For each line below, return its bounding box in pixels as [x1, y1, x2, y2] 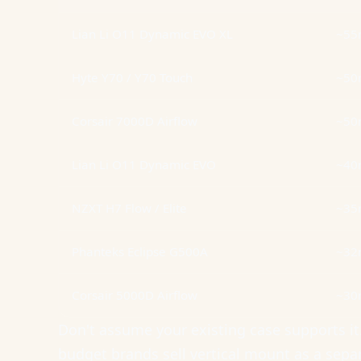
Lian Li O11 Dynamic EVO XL [72, 26, 233, 42]
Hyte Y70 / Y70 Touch [72, 69, 193, 85]
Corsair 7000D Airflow [72, 113, 197, 129]
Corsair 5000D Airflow [72, 287, 197, 303]
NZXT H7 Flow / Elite [72, 200, 187, 216]
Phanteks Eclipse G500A [72, 243, 208, 259]
